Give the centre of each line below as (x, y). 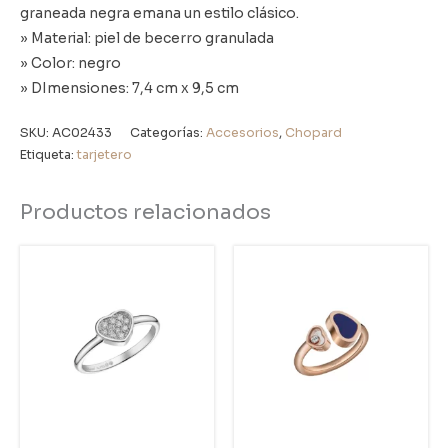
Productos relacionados (145, 212)
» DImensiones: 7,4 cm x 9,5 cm (129, 89)
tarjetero (104, 155)
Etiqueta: (48, 155)
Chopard (313, 133)
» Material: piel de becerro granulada (147, 39)
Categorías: (168, 133)
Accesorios (242, 133)
